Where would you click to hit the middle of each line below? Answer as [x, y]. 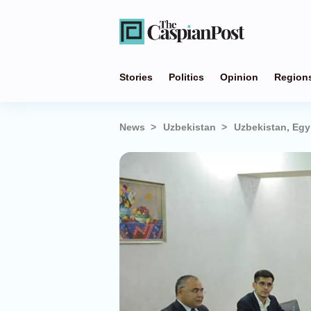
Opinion [239, 77]
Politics [186, 77]
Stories [136, 77]
